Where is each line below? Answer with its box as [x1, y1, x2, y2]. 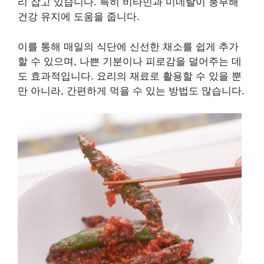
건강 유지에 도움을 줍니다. [18, 11, 140, 23]
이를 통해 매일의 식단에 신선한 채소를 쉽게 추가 [18, 41, 239, 52]
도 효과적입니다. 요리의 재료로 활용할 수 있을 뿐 [18, 70, 242, 82]
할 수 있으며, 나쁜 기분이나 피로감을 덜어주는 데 [18, 55, 242, 67]
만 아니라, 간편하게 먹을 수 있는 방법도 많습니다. [18, 85, 245, 97]
